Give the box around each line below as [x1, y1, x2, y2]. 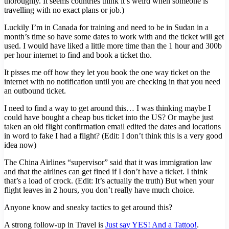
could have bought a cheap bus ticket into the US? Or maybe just [4, 113, 213, 122]
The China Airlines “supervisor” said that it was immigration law [4, 158, 212, 167]
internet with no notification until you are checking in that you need [4, 77, 220, 86]
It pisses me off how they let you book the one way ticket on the [4, 68, 210, 77]
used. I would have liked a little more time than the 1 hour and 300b [4, 41, 222, 51]
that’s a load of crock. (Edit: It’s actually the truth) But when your [4, 176, 214, 186]
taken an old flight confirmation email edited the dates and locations [4, 122, 221, 131]
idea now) [4, 141, 36, 150]
